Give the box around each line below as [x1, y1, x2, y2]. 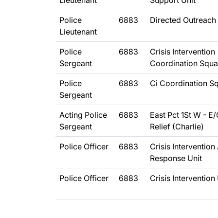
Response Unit [150, 153, 202, 163]
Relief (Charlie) [150, 122, 204, 131]
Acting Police [59, 110, 107, 120]
